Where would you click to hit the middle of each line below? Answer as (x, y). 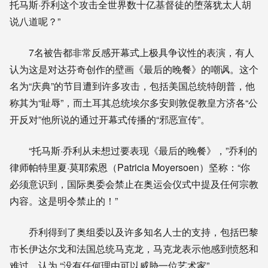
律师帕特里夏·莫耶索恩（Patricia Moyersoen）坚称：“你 (130, 167)
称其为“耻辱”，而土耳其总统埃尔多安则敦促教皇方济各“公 (134, 102)
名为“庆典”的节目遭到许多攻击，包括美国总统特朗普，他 (132, 86)
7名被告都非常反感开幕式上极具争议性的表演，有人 (141, 52)
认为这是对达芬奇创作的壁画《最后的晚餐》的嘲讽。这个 (134, 69)
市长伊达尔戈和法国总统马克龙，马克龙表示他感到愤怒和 (134, 248)
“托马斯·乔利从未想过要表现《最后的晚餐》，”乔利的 (143, 150)
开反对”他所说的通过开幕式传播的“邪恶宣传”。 (110, 119)
